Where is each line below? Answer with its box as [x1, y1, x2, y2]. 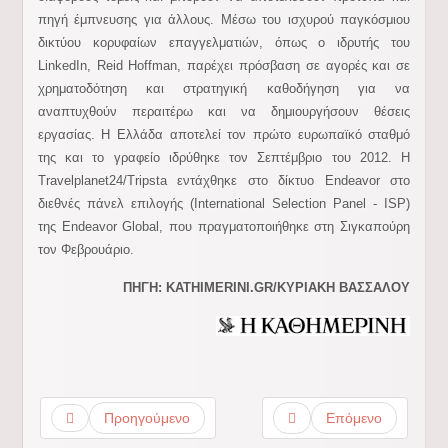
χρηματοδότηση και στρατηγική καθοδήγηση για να [37, 81, 411, 96]
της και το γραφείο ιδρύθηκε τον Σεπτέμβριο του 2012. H [37, 150, 411, 165]
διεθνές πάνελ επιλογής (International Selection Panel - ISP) [37, 196, 411, 211]
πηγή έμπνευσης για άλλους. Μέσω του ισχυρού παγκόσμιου [37, 12, 411, 27]
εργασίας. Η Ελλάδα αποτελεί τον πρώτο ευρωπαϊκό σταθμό [37, 127, 411, 142]
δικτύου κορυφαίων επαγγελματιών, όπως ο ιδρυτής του [37, 35, 411, 50]
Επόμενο [326, 410, 383, 426]
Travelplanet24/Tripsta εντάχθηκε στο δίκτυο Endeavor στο [37, 173, 411, 188]
